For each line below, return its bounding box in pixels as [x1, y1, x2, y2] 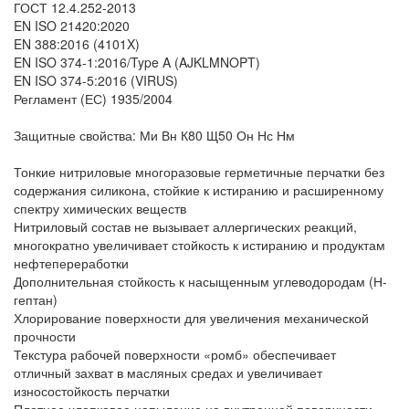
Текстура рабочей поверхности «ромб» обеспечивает [14, 345, 336, 364]
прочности [14, 327, 76, 346]
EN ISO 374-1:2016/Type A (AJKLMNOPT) [14, 53, 260, 72]
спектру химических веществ [14, 199, 186, 218]
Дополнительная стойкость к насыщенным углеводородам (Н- [14, 272, 387, 291]
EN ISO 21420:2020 [14, 16, 130, 36]
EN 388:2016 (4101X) [14, 35, 140, 54]
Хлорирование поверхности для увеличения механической [14, 309, 369, 328]
